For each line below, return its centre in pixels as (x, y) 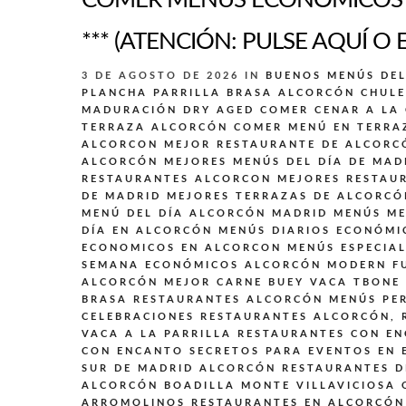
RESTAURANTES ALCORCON (177, 179)
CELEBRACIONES (138, 317)
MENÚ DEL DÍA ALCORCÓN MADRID (205, 213)
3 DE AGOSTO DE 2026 (163, 76)
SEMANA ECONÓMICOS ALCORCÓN (202, 265)
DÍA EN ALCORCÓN (147, 231)
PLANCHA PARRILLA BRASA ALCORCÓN (218, 93)
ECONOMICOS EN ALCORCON (182, 248)
